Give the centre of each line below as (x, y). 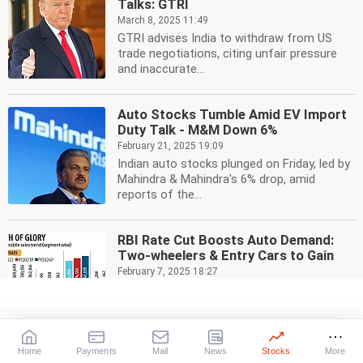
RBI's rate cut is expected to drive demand (231, 289)
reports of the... (160, 194)
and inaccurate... (161, 69)
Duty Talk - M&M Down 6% (198, 130)
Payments (96, 351)
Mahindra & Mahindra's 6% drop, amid (216, 179)
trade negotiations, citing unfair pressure (227, 53)
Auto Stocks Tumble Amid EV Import (232, 115)
